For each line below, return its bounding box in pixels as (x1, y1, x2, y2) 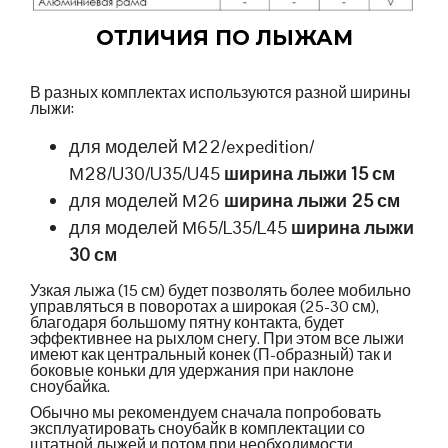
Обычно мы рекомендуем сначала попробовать (30, 402, 381, 424)
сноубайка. (30, 376, 110, 398)
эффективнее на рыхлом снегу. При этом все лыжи (30, 328, 404, 350)
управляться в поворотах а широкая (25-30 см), (30, 296, 379, 318)
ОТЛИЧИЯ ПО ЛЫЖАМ (95, 24, 353, 50)
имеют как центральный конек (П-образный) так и (30, 344, 392, 366)
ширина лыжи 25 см (224, 188, 401, 212)
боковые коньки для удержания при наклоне (30, 360, 354, 382)
